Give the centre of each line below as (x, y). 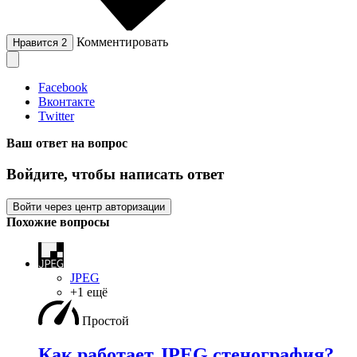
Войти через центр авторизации (89, 206)
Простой (106, 320)
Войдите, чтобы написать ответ (115, 175)
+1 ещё (89, 292)
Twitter (56, 116)
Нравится (37, 43)
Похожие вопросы (58, 222)
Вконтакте (67, 102)
